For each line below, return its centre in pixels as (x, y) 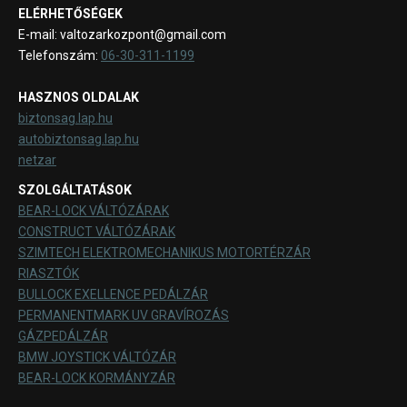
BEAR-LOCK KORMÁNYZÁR (97, 378)
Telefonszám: (60, 56)
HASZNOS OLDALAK (79, 98)
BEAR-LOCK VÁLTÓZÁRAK (94, 211)
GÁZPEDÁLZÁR (63, 337)
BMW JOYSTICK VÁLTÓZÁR (97, 357)
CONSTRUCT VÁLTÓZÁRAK (97, 232)
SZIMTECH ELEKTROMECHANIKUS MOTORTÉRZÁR (164, 253)
